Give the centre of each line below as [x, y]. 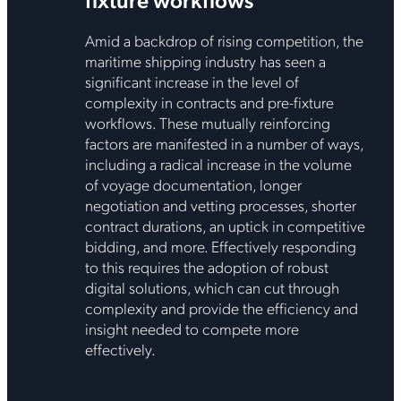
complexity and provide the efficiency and [221, 307]
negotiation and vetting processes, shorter [220, 204]
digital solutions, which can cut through [212, 286]
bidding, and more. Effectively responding [220, 245]
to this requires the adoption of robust [206, 266]
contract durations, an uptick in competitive [225, 225]
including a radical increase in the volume [218, 163]
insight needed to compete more [192, 328]
